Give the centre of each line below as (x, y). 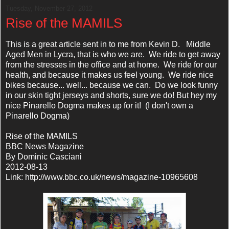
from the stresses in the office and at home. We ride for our (111, 64)
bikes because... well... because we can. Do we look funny (112, 85)
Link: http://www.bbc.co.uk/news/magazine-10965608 (102, 177)
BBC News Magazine (45, 146)
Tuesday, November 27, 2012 (49, 8)
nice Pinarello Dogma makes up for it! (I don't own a (99, 105)
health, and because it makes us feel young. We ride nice (110, 75)
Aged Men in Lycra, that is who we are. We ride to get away (113, 54)
